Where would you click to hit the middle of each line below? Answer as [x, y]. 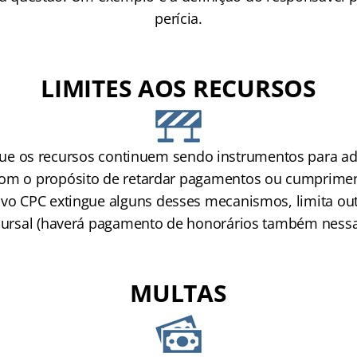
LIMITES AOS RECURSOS [178, 88]
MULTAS [178, 293]
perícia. [178, 18]
